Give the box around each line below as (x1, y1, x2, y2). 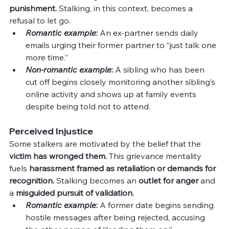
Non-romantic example (26, 64, 111, 75)
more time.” (26, 52, 68, 62)
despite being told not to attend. (26, 101, 150, 111)
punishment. (9, 3, 59, 13)
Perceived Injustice (9, 125, 93, 137)
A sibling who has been (113, 64, 207, 75)
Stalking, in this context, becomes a (59, 3, 195, 13)
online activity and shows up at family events (26, 88, 198, 99)
